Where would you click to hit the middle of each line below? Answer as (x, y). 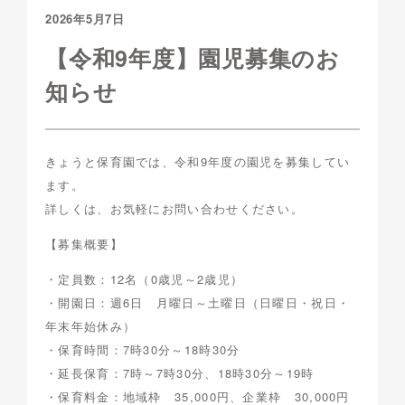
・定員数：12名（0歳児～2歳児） (145, 279)
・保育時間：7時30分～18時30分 (143, 350)
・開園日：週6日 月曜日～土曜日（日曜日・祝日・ (198, 303)
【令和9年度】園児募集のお (193, 58)
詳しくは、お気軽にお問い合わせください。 (174, 209)
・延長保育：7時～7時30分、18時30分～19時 (180, 373)
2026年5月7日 (85, 19)
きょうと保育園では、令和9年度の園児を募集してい (198, 162)
